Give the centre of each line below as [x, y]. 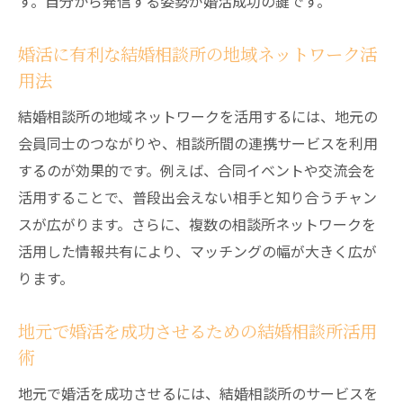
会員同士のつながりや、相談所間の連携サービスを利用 [198, 143]
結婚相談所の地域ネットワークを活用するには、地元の [198, 116]
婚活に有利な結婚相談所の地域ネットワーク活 [197, 54]
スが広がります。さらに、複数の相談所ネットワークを [197, 224]
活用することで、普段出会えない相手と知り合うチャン [197, 197]
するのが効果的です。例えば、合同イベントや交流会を [197, 170]
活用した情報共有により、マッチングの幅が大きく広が [197, 251]
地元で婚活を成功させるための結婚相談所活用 [197, 331]
